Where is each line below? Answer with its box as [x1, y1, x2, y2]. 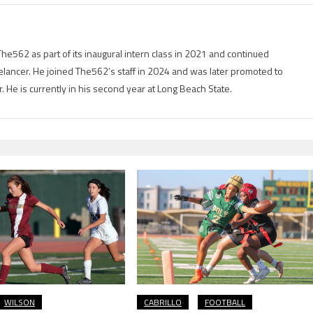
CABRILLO [144, 295, 182, 309]
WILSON [3, 295, 35, 309]
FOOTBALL [205, 295, 246, 309]
